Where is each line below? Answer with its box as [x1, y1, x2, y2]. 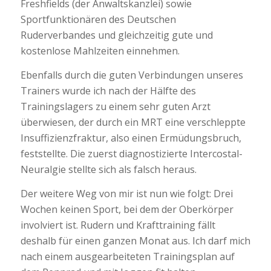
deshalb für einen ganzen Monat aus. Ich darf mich [20, 233, 250, 247]
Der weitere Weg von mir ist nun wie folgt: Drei [20, 186, 233, 200]
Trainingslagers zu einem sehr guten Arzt [20, 99, 211, 113]
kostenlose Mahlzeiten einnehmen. [20, 44, 180, 58]
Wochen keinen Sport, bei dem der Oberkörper [20, 202, 233, 216]
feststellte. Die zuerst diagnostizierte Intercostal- [20, 146, 243, 160]
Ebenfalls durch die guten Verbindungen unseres [20, 68, 243, 82]
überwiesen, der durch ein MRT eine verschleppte [20, 115, 246, 129]
